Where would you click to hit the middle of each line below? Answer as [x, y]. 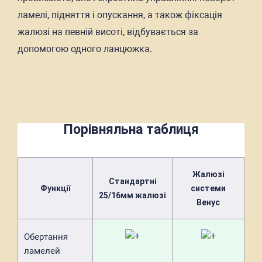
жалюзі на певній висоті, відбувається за [108, 32]
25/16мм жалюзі [132, 195]
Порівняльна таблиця [131, 130]
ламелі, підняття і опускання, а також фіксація [120, 15]
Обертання [46, 237]
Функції [55, 188]
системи [208, 188]
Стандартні [132, 181]
